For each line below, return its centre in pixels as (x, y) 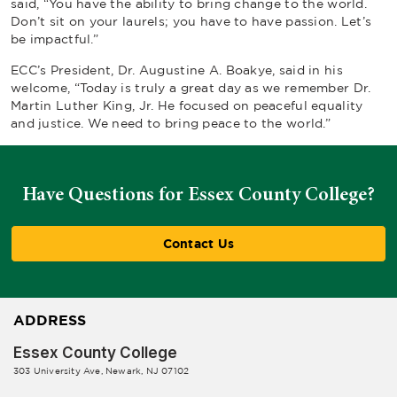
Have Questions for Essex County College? (198, 194)
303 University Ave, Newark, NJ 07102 (101, 371)
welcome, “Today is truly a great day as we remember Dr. (191, 87)
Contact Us (198, 243)
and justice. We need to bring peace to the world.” (171, 123)
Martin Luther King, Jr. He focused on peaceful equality (187, 105)
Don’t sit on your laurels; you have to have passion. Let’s (191, 21)
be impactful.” (58, 39)
